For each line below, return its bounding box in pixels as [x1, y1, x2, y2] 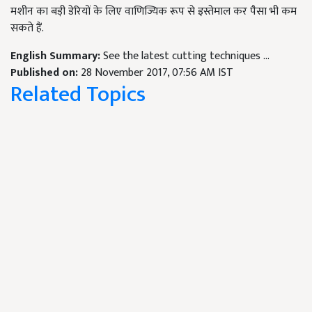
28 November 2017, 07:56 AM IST [81, 63, 233, 82]
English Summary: [10, 47, 103, 65]
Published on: [10, 63, 81, 82]
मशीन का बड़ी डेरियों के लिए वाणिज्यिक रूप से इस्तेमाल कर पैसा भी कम [10, 2, 297, 21]
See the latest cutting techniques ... [103, 47, 270, 65]
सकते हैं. [10, 19, 44, 38]
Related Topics [10, 76, 146, 113]
